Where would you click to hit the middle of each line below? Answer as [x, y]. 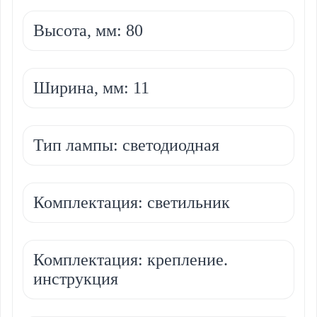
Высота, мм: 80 [88, 30]
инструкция [76, 278]
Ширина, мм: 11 [91, 87]
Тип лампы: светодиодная [126, 145]
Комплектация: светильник [132, 202]
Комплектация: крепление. [131, 259]
